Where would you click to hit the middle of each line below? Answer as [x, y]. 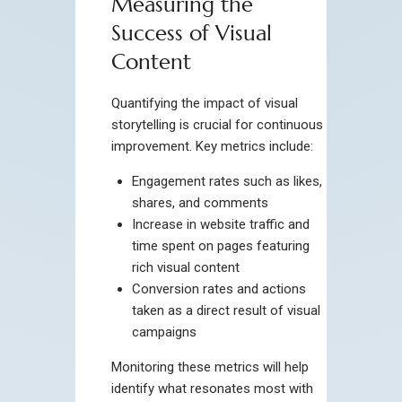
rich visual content [185, 267]
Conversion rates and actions [218, 288]
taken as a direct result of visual [226, 310]
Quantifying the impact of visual [205, 103]
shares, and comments [200, 202]
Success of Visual [192, 33]
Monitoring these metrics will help [210, 367]
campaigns [164, 332]
